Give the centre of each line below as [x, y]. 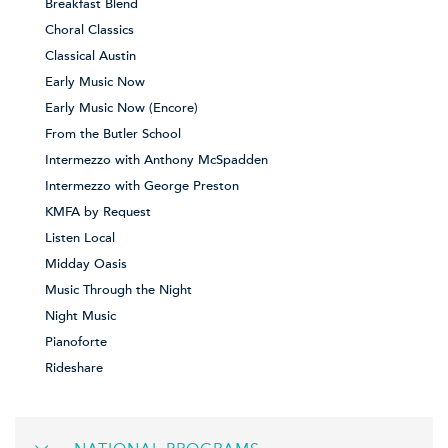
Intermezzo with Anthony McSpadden [156, 159]
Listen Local [80, 237]
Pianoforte [76, 341]
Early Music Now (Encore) [121, 107]
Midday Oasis [86, 263]
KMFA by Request [98, 211]
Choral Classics [89, 29]
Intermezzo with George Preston [142, 185]
